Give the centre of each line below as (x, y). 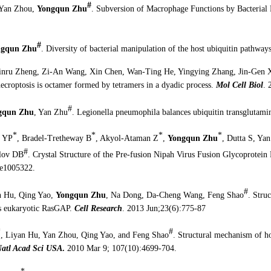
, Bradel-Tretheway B (54, 138)
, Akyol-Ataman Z (127, 138)
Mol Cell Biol (239, 85)
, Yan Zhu (51, 112)
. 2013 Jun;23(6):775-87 (164, 208)
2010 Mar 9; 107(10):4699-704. (120, 248)
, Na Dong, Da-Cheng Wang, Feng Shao (175, 195)
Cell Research (98, 208)
